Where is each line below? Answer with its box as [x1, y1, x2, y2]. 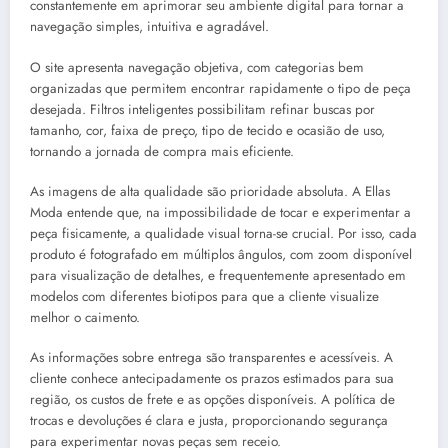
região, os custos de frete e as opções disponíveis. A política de [30, 390, 395, 410]
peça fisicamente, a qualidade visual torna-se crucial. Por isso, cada [30, 223, 417, 243]
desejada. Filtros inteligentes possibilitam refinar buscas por [30, 99, 375, 119]
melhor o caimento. [30, 307, 140, 327]
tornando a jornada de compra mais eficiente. [30, 141, 294, 161]
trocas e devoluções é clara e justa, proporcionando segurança [30, 411, 388, 431]
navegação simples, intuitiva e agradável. [30, 17, 269, 37]
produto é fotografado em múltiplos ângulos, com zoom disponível [30, 244, 412, 264]
